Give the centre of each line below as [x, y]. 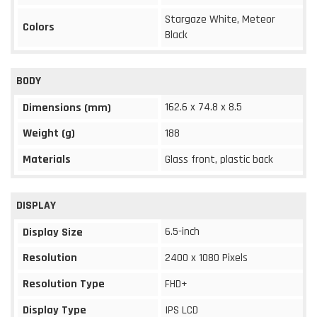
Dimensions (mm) [67, 108]
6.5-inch [182, 231]
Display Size [53, 232]
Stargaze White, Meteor [220, 19]
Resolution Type [64, 284]
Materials [47, 159]
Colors [39, 27]
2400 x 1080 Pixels [206, 258]
